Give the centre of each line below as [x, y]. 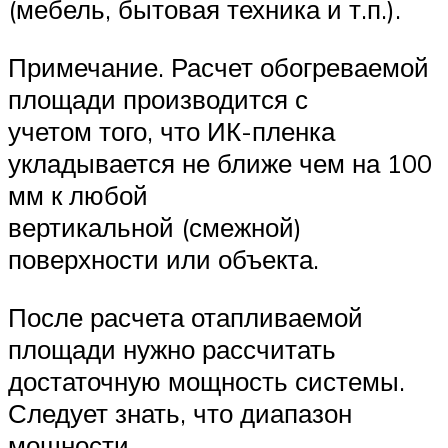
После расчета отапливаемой [185, 316]
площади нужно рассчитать [172, 348]
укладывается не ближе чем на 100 [220, 162]
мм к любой [78, 194]
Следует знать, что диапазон [180, 412]
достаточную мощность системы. [206, 380]
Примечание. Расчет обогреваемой [218, 66]
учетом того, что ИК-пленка [171, 130]
